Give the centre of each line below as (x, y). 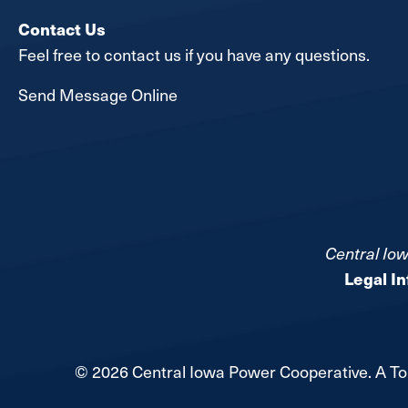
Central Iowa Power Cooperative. (252, 372)
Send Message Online (98, 94)
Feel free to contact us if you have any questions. (196, 54)
